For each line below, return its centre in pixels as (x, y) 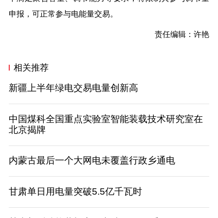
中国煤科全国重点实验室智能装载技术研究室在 (106, 119)
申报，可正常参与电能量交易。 (63, 14)
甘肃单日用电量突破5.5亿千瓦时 (75, 191)
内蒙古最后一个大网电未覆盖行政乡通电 (92, 161)
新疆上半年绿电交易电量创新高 (73, 88)
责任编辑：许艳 (182, 35)
